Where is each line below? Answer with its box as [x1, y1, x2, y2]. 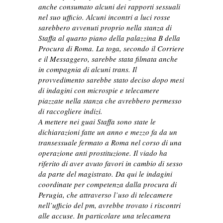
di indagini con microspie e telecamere [38, 85, 160, 96]
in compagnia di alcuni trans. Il [38, 64, 137, 75]
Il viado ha [131, 148, 168, 158]
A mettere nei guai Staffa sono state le [38, 116, 156, 127]
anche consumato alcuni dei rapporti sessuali [38, 1, 181, 12]
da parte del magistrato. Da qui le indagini [38, 169, 173, 179]
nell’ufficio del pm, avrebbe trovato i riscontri [38, 200, 181, 211]
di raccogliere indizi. [38, 106, 106, 116]
